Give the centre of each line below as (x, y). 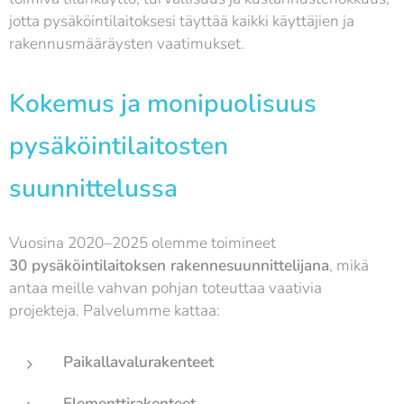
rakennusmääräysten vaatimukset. (127, 43)
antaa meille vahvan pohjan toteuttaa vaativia (165, 288)
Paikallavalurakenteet (138, 362)
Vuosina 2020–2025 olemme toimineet (142, 243)
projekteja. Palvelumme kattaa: (115, 310)
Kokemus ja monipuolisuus (163, 103)
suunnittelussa (93, 188)
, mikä (349, 265)
